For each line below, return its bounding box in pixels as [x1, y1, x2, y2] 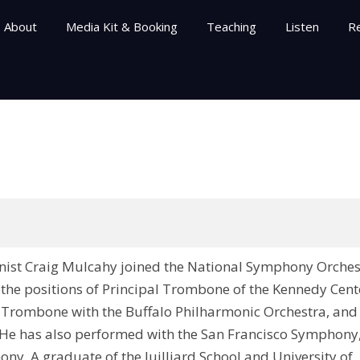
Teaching [206, 18, 256, 35]
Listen [284, 18, 319, 35]
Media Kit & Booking [65, 18, 178, 35]
